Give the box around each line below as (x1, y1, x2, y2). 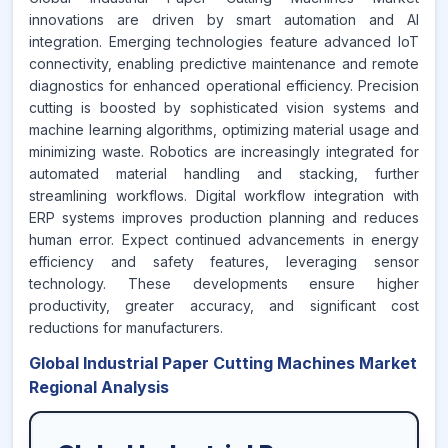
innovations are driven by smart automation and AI (29, 11, 419, 28)
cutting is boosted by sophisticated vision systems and (29, 99, 419, 116)
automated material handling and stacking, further (29, 165, 419, 182)
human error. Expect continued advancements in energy (29, 231, 419, 248)
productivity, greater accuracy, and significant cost (29, 297, 419, 314)
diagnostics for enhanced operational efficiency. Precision (29, 77, 419, 94)
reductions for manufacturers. (29, 319, 223, 336)
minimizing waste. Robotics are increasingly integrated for (29, 143, 419, 160)
